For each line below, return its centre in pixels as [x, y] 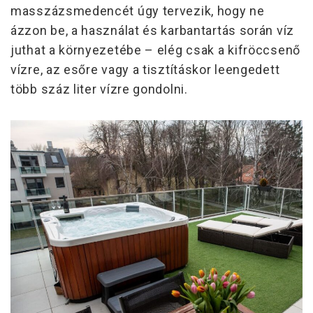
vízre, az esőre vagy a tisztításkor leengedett [145, 70]
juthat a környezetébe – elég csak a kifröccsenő [155, 50]
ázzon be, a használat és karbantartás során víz [152, 31]
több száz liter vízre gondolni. [99, 89]
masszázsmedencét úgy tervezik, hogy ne [138, 11]
